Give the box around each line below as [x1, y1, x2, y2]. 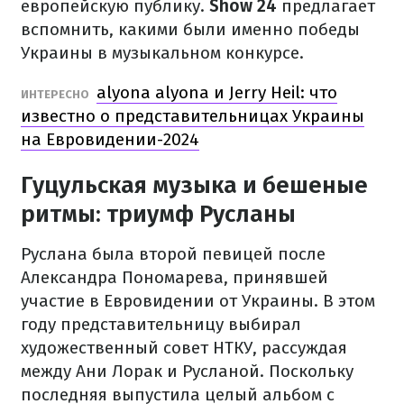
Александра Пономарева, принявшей [21, 267, 328, 288]
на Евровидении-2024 [21, 129, 199, 150]
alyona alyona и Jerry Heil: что [96, 82, 337, 103]
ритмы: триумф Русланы [21, 200, 296, 228]
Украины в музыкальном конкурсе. [21, 42, 304, 63]
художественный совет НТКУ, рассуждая [21, 337, 347, 358]
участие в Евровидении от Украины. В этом [21, 290, 375, 311]
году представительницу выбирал [21, 314, 301, 335]
